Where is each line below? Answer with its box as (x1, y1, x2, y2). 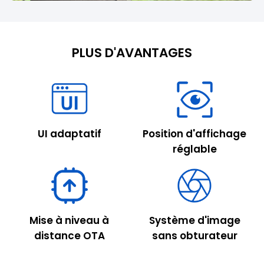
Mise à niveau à (29, 213, 110, 227)
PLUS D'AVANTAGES (72, 44, 192, 62)
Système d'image (148, 213, 240, 227)
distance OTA (34, 228, 105, 243)
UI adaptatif (37, 127, 101, 141)
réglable (172, 142, 217, 157)
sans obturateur (151, 228, 237, 243)
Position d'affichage (143, 127, 247, 141)
